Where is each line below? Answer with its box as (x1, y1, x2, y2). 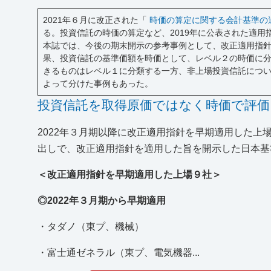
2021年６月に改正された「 (43, 15, 150, 25)
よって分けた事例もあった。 (43, 79, 154, 89)
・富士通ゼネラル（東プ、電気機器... (38, 247, 200, 258)
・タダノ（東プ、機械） (38, 221, 145, 232)
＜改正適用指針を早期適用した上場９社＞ (38, 169, 222, 180)
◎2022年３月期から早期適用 (38, 195, 166, 206)
